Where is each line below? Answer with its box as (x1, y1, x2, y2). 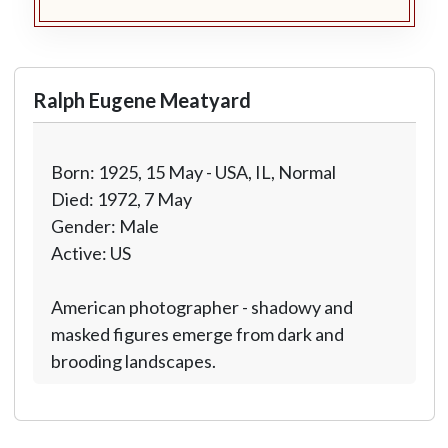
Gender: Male (50, 215, 159, 237)
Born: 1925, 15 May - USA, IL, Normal (50, 161, 336, 183)
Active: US (50, 242, 131, 264)
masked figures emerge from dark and (50, 323, 344, 345)
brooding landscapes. (50, 350, 216, 372)
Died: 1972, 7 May (50, 188, 192, 210)
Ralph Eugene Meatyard (32, 88, 251, 112)
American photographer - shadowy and (50, 296, 353, 318)
